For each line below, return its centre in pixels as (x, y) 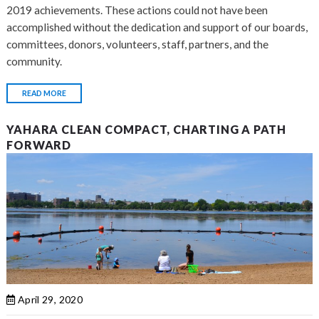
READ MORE (45, 93)
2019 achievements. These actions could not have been (137, 10)
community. (35, 61)
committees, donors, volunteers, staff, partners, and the (138, 44)
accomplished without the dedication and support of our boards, (157, 27)
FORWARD (39, 145)
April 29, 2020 (49, 299)
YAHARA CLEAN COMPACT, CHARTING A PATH (146, 129)
